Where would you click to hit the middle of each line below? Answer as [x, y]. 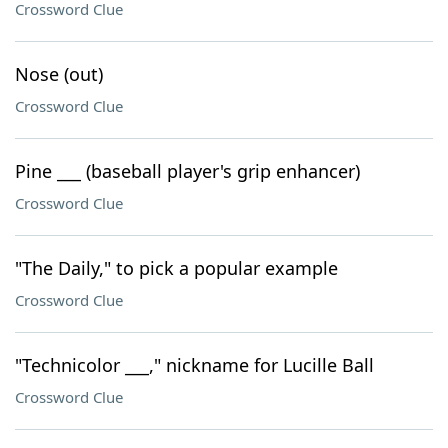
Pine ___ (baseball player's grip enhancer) [187, 171]
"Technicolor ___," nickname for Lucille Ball [194, 365]
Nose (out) [59, 74]
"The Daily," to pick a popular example [176, 268]
